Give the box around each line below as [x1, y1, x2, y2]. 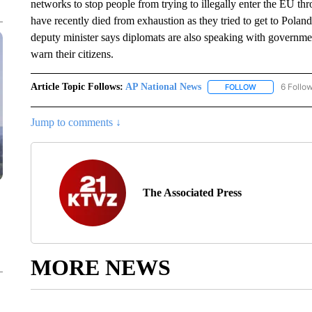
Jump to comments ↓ [30, 116, 121, 129]
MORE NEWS [30, 255, 171, 281]
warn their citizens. [30, 48, 116, 60]
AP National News [125, 81, 201, 92]
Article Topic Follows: [30, 81, 123, 92]
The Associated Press [142, 187, 242, 199]
